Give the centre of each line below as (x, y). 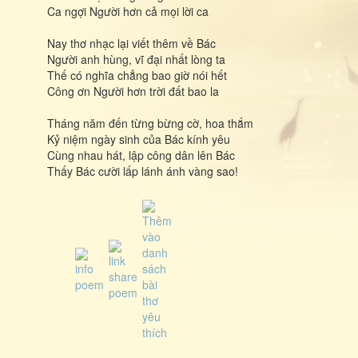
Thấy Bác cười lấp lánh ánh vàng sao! (143, 171)
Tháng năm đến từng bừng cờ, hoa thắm (150, 123)
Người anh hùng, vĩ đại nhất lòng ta (136, 59)
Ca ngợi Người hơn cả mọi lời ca (128, 11)
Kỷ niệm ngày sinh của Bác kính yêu (139, 139)
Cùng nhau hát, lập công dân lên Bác (141, 155)
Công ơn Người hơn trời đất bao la (133, 91)
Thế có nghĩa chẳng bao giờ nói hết (137, 75)
